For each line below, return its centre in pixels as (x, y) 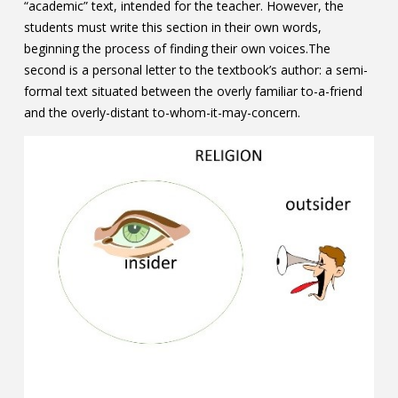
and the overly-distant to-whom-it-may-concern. (162, 112)
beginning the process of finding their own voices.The (177, 48)
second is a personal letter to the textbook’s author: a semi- (195, 69)
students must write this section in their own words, (172, 27)
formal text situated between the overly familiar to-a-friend (193, 91)
